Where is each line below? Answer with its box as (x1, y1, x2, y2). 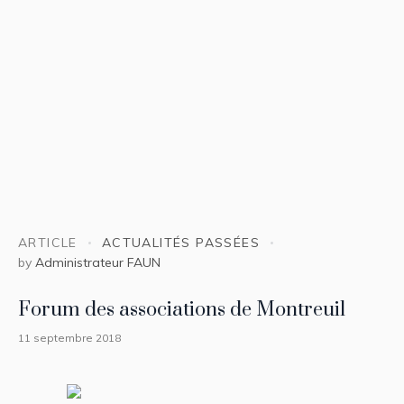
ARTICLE (18, 234, 78, 252)
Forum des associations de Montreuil (18, 297, 345, 322)
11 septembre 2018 (18, 330, 121, 344)
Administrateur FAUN (35, 253, 161, 271)
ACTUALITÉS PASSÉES (101, 234, 261, 252)
